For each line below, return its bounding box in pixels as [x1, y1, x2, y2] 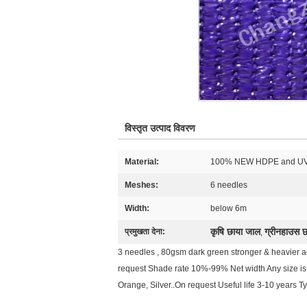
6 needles [210, 180, 247, 190]
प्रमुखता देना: [125, 227, 165, 236]
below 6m [210, 204, 247, 213]
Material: [125, 157, 159, 167]
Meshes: [125, 180, 158, 190]
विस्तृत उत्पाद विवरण [125, 123, 195, 134]
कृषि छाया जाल [210, 226, 260, 237]
